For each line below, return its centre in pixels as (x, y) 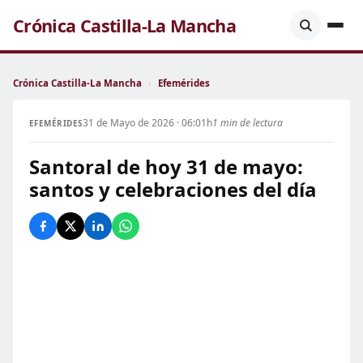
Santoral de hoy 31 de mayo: (166, 167)
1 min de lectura (247, 123)
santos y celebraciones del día (173, 189)
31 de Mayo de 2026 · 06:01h (147, 123)
